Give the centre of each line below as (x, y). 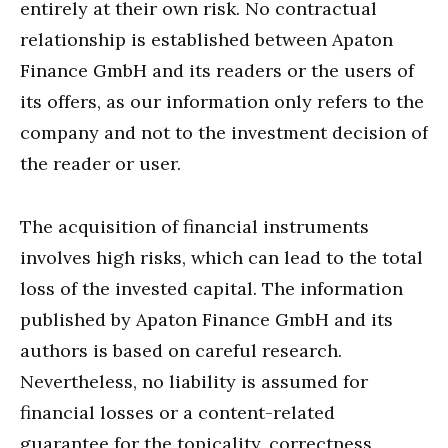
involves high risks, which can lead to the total (221, 258)
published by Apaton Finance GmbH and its (206, 320)
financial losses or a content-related (177, 413)
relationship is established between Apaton (206, 40)
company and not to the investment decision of (224, 133)
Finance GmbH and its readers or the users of (217, 71)
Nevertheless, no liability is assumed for (194, 382)
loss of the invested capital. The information (211, 289)
